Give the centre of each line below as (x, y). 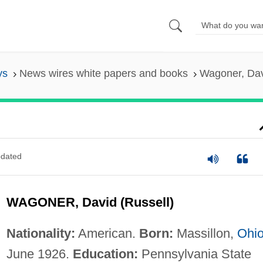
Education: (105, 254)
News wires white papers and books (103, 74)
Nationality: (41, 233)
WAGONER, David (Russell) (90, 202)
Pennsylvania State (194, 254)
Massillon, (205, 233)
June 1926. (39, 254)
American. (107, 233)
